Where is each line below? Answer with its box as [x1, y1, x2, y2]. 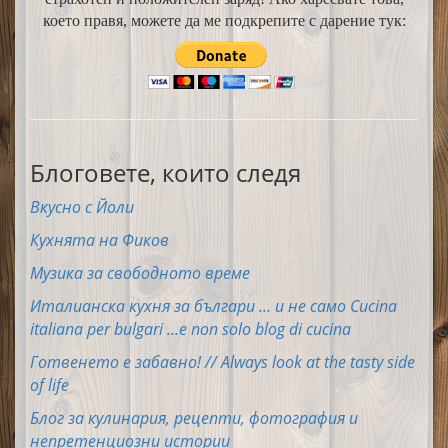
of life [30, 374, 69, 397]
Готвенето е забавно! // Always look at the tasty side [30, 351, 415, 374]
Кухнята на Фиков [30, 229, 169, 252]
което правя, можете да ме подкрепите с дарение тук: [42, 12, 406, 30]
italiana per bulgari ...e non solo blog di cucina [30, 318, 351, 341]
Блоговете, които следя [30, 156, 301, 190]
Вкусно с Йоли [30, 196, 134, 219]
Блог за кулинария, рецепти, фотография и [30, 407, 358, 430]
